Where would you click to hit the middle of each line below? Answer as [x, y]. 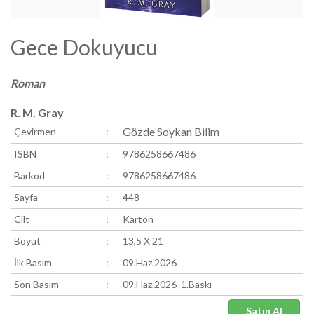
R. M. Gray [37, 112]
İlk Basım [33, 262]
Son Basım [36, 284]
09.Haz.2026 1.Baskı [167, 284]
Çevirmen [35, 131]
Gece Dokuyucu [84, 47]
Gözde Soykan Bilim [171, 131]
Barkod [29, 176]
